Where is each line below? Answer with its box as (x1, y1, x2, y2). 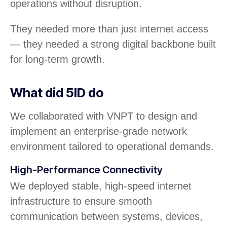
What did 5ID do (10, 85, 103, 100)
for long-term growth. (10, 53, 105, 65)
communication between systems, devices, (10, 210, 203, 222)
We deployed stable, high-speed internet (10, 180, 192, 192)
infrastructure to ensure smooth (10, 195, 152, 207)
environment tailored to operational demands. (10, 140, 214, 152)
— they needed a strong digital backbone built (10, 38, 216, 50)
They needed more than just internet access (10, 23, 208, 34)
